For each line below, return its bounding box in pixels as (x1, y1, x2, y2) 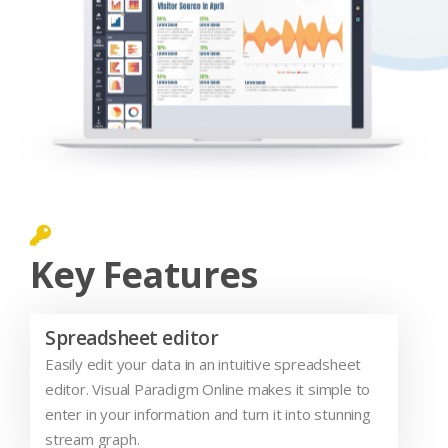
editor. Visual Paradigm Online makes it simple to (45, 378, 371, 399)
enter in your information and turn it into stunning (45, 403, 371, 424)
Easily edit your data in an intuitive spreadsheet (45, 353, 362, 374)
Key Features (30, 249, 258, 299)
